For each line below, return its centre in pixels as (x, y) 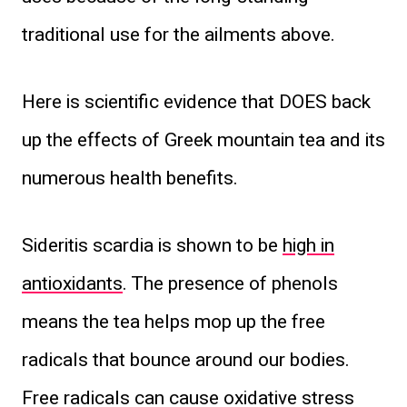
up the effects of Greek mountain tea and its (203, 140)
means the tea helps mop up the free (174, 322)
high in (308, 245)
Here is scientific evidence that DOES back (196, 102)
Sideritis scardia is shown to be (152, 245)
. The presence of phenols (230, 283)
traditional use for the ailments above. (179, 35)
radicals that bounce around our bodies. (186, 360)
